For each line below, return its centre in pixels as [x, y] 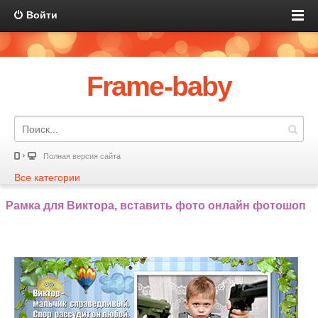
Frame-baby [159, 86]
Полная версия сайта [82, 156]
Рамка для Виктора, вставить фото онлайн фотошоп [156, 205]
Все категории [47, 177]
